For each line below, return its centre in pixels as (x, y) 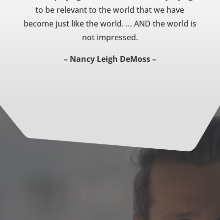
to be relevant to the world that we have (110, 10)
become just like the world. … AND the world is (110, 23)
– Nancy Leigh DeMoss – (110, 59)
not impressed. (110, 37)
